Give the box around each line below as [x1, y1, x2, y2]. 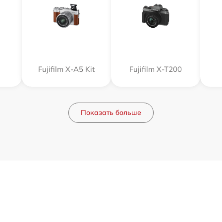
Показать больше [81, 108, 141, 117]
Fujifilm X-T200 [129, 64, 182, 74]
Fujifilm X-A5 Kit [38, 64, 95, 74]
